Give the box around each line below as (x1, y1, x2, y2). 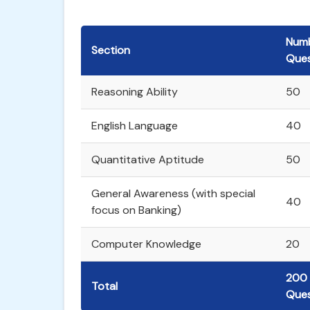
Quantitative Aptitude (91, 152, 204, 167)
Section (91, 43, 130, 57)
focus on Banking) (91, 203, 181, 217)
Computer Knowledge (91, 237, 201, 251)
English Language (91, 118, 178, 133)
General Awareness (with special (91, 186, 255, 201)
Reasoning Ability (91, 84, 178, 99)
